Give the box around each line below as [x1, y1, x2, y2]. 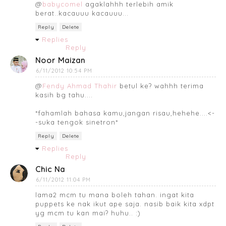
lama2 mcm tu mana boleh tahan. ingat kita [35, 190, 194, 199]
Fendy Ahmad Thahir [42, 81, 117, 90]
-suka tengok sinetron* [35, 118, 118, 126]
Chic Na [35, 164, 65, 174]
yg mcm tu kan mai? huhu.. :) [35, 208, 141, 217]
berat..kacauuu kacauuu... [35, 9, 129, 17]
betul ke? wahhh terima [117, 81, 204, 90]
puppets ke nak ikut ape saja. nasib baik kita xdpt [35, 199, 214, 208]
